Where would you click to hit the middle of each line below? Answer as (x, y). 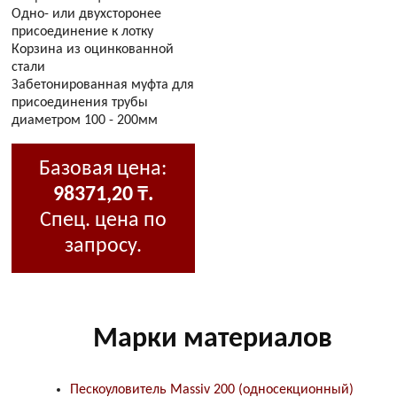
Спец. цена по (103, 220)
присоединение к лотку (83, 31)
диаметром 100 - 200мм (85, 120)
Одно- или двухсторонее (87, 14)
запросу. (103, 246)
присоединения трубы (80, 102)
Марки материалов (213, 340)
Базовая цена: (103, 169)
